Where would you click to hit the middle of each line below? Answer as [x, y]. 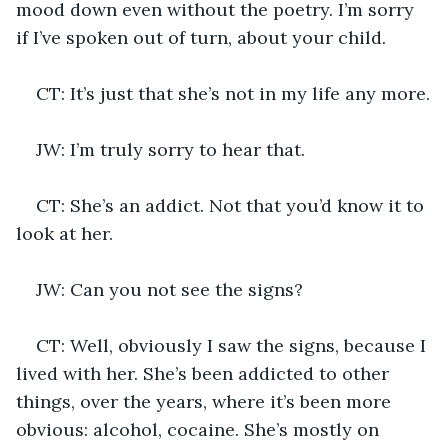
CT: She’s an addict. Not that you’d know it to [232, 205]
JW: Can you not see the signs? [169, 289]
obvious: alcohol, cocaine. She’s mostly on [200, 429]
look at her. [64, 233]
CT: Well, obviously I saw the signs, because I [233, 345]
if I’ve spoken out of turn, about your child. [201, 37]
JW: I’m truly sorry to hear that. [170, 149]
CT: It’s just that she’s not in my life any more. [233, 93]
